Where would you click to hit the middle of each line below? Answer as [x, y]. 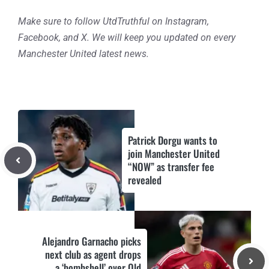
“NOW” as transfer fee [171, 167]
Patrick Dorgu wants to [173, 140]
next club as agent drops [93, 254]
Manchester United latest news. [83, 54]
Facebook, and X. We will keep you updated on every [127, 38]
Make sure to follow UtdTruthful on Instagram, [113, 21]
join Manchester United [174, 153]
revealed [145, 180]
